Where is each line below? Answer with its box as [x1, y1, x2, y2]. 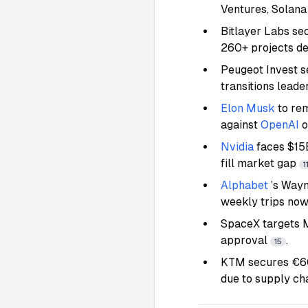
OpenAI [261, 118, 299, 131]
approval [221, 234, 270, 247]
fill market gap [221, 157, 299, 170]
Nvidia [221, 140, 254, 153]
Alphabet [221, 179, 268, 192]
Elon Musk [221, 102, 275, 115]
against [221, 118, 261, 131]
